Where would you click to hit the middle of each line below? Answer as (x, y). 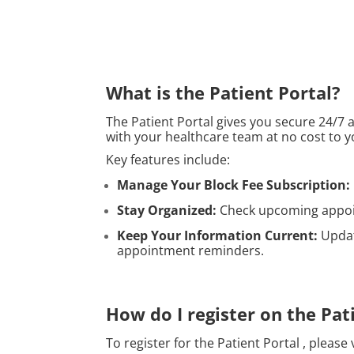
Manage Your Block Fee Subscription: (234, 185)
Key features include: (168, 159)
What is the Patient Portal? (224, 92)
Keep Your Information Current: (218, 235)
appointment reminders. (191, 250)
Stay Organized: (167, 210)
